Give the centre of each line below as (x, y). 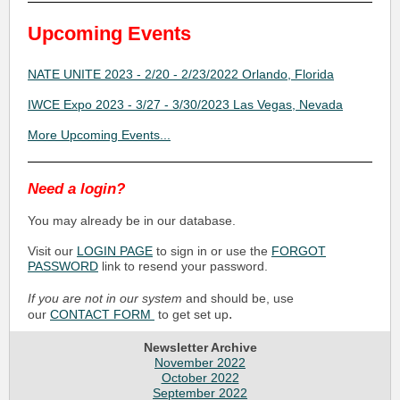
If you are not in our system (105, 298)
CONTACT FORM (102, 314)
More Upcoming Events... (99, 135)
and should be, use (238, 298)
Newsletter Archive (200, 347)
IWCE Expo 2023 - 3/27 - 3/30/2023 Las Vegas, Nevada (185, 104)
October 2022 (200, 378)
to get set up (192, 314)
